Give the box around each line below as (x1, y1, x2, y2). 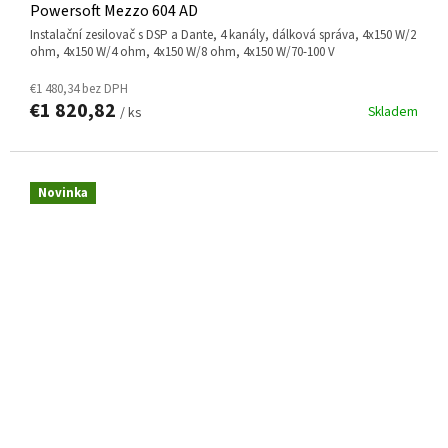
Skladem (368, 102, 418, 122)
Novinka (38, 184, 88, 203)
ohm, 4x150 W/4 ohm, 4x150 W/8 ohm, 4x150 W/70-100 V (30, 43, 335, 62)
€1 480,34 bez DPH (30, 80, 128, 99)
